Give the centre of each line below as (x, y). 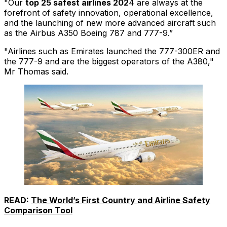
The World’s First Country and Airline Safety (121, 200)
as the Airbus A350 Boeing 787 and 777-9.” (88, 33)
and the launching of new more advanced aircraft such (110, 23)
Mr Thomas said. (36, 72)
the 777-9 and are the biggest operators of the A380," (109, 62)
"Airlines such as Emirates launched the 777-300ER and (112, 51)
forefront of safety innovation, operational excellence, (109, 13)
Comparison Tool (38, 211)
